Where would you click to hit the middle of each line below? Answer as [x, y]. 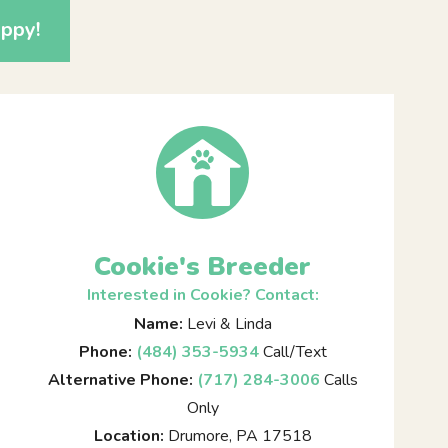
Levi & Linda [227, 324]
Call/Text [292, 352]
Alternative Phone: [120, 380]
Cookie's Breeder [203, 267]
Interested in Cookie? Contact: [202, 295]
